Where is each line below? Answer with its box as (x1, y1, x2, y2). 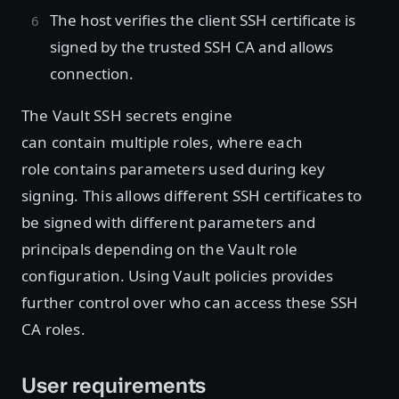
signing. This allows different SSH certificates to (21, 185, 362, 207)
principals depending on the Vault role (21, 239, 298, 260)
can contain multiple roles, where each (21, 132, 304, 153)
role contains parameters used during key (21, 159, 326, 180)
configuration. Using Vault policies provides (21, 265, 334, 287)
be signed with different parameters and (21, 212, 316, 233)
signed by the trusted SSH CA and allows (50, 37, 333, 58)
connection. (50, 63, 137, 85)
